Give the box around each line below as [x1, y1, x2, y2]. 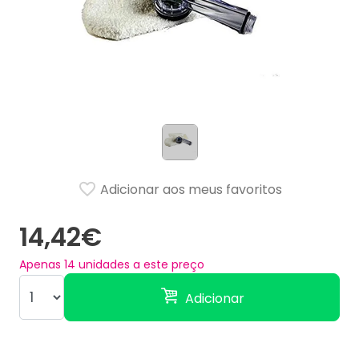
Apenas [19, 256, 64, 272]
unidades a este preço [75, 256, 204, 272]
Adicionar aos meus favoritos [96, 180, 282, 200]
